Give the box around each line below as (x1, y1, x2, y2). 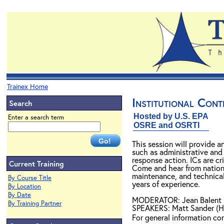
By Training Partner (8, 199, 61, 207)
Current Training (9, 158, 64, 168)
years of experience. (132, 178, 200, 189)
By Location (8, 182, 41, 190)
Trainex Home (7, 81, 48, 91)
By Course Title (8, 173, 51, 182)
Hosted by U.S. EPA (133, 112, 208, 120)
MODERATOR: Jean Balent (132, 194, 221, 205)
